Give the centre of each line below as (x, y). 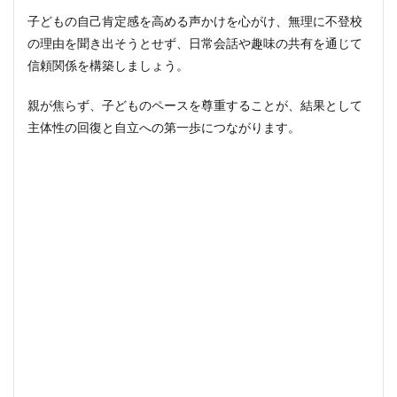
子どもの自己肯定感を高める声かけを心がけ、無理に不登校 (195, 21)
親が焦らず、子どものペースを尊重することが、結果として (195, 105)
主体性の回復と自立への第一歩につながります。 (164, 127)
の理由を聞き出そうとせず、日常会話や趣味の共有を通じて (195, 43)
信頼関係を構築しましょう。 (108, 65)
